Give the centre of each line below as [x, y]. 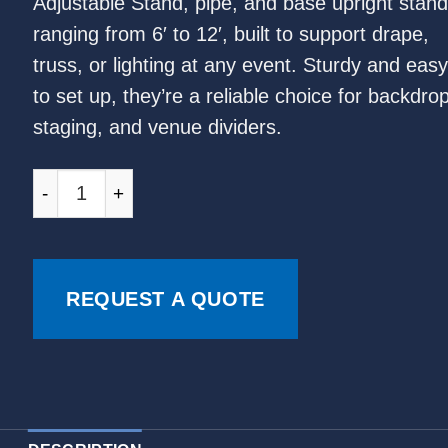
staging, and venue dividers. [157, 127]
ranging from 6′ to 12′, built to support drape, [230, 34]
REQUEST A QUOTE [165, 299]
